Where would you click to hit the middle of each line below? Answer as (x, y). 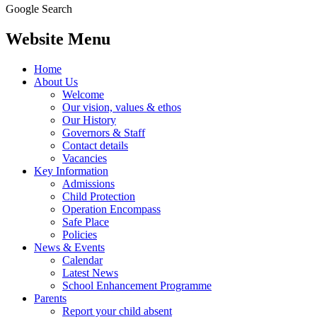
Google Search (39, 8)
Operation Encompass (111, 209)
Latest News (90, 272)
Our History (89, 120)
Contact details (95, 145)
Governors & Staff (104, 132)
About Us (56, 81)
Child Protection (99, 196)
